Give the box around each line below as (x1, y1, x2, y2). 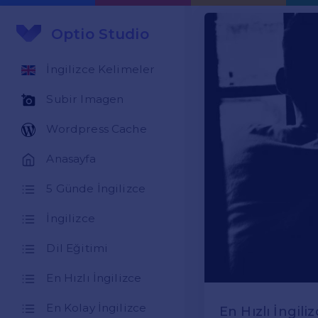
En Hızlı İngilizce (46, 271, 142, 285)
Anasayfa (46, 152, 96, 166)
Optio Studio (51, 24, 149, 43)
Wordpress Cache (46, 122, 147, 136)
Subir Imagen (46, 92, 124, 106)
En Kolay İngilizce (46, 301, 147, 315)
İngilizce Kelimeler (46, 62, 155, 77)
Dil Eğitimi (46, 241, 109, 256)
